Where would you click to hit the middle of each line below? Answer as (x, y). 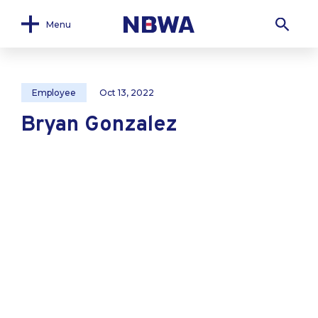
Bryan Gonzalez (99, 125)
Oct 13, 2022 (127, 93)
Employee (54, 93)
